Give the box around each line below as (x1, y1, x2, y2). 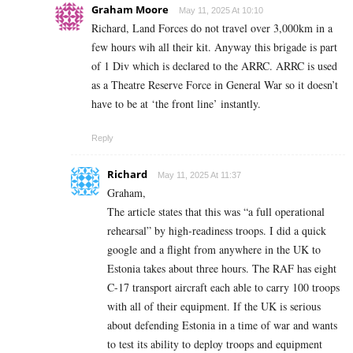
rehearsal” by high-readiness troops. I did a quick (107, 222, 326, 238)
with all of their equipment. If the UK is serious (107, 298, 321, 314)
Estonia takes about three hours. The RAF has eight (107, 260, 336, 276)
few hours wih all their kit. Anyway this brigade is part (91, 39, 337, 54)
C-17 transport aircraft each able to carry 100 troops (107, 279, 340, 295)
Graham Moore (91, 2, 169, 17)
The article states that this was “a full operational (107, 203, 325, 219)
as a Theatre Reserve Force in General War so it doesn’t (91, 76, 338, 92)
